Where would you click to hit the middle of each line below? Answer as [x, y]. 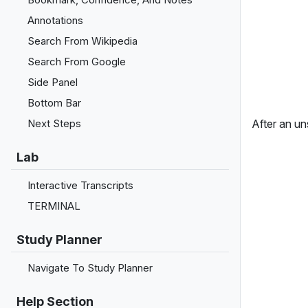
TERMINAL [54, 206]
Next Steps [54, 123]
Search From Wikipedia [82, 41]
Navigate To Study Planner [90, 268]
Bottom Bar [54, 103]
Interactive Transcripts [80, 185]
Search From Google [77, 62]
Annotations [55, 20]
